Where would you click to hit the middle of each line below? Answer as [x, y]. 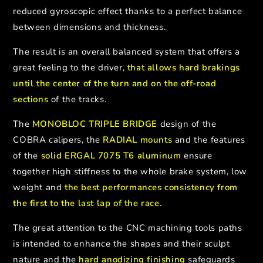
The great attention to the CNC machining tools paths [128, 227]
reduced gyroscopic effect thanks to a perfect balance [128, 11]
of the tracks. [77, 99]
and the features [209, 139]
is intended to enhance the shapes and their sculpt [122, 243]
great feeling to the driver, [70, 67]
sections [31, 99]
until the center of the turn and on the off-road [115, 83]
